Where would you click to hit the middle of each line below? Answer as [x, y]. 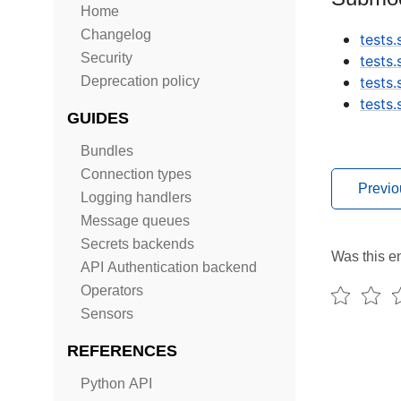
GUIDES [98, 118]
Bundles [107, 151]
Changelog [116, 34]
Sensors [107, 314]
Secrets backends [137, 244]
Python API [116, 384]
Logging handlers [136, 197]
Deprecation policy [140, 81]
